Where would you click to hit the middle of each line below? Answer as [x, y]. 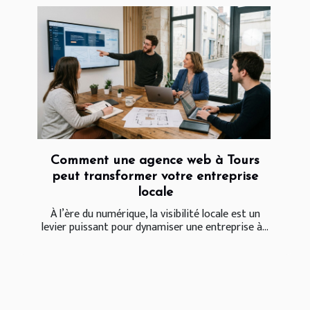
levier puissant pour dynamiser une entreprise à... [155, 228]
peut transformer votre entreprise [155, 177]
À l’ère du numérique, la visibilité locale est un [155, 215]
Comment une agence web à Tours [155, 161]
